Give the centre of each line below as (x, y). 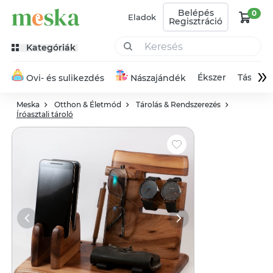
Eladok (142, 17)
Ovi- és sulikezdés (65, 78)
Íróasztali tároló (44, 114)
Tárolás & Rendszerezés (178, 105)
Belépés (196, 13)
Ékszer (212, 77)
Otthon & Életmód (87, 105)
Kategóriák (51, 47)
